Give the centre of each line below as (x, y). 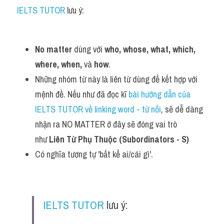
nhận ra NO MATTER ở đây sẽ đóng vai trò (106, 124)
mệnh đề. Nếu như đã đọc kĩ (82, 94)
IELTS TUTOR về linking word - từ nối (98, 109)
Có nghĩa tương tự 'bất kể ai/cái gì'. (94, 154)
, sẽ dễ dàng (182, 109)
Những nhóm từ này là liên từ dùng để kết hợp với (116, 79)
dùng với (88, 49)
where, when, (58, 64)
